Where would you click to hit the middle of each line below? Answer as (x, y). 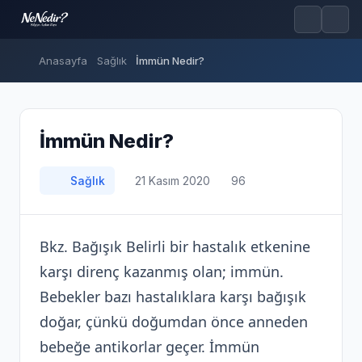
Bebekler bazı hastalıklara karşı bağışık (173, 297)
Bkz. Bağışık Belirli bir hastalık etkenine (175, 246)
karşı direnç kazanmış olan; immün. (162, 271)
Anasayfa (62, 61)
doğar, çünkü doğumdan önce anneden (174, 322)
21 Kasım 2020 (171, 181)
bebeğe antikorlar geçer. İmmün (149, 347)
